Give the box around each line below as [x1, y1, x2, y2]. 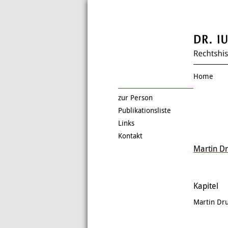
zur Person [118, 93, 153, 103]
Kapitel [193, 180, 218, 192]
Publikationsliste [118, 105, 171, 116]
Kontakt [118, 131, 142, 141]
